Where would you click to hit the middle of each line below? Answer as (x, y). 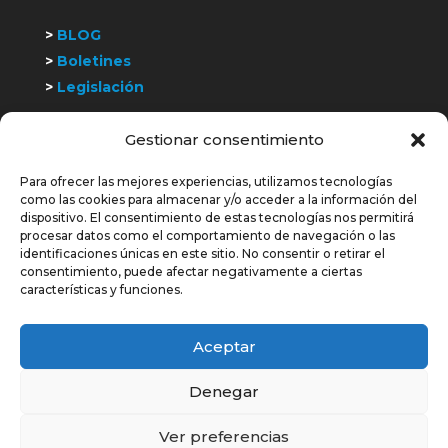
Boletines (91, 60)
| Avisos (368, 422)
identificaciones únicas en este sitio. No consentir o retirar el (202, 253)
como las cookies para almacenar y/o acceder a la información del (218, 199)
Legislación (98, 86)
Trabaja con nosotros (136, 142)
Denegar (224, 391)
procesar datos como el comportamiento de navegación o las (207, 235)
